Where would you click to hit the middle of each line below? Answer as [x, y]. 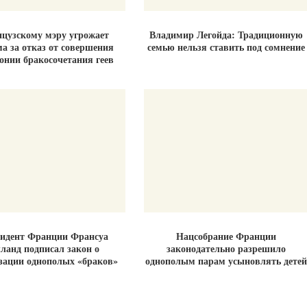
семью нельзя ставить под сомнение [226, 47]
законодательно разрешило [226, 248]
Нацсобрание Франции [226, 236]
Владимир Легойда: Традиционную [226, 35]
